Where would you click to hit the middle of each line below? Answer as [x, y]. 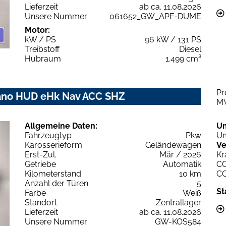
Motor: [37, 30]
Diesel [190, 49]
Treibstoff [42, 49]
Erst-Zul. [41, 155]
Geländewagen [173, 145]
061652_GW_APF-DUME [155, 17]
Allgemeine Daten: [61, 126]
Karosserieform [53, 145]
